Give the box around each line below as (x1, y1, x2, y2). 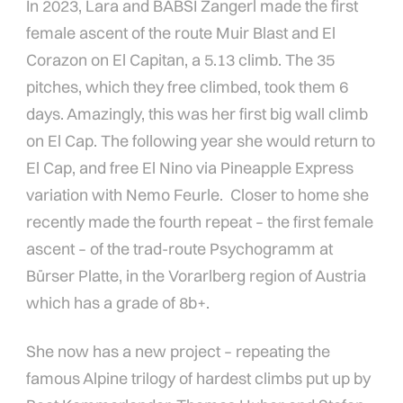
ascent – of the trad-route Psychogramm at (26, 238, 334, 260)
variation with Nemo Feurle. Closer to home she (26, 184, 370, 206)
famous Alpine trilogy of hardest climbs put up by (26, 368, 372, 390)
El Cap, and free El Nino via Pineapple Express (26, 157, 354, 179)
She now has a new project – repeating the (26, 341, 331, 363)
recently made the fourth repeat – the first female (26, 211, 374, 233)
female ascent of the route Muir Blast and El (26, 22, 336, 44)
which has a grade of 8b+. (26, 292, 210, 314)
